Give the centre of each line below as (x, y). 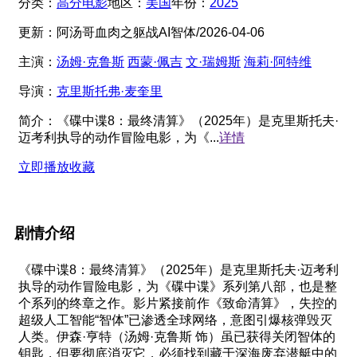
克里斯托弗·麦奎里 (110, 91)
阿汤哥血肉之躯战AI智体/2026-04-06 (161, 32)
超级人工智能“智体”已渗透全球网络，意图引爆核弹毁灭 (175, 320)
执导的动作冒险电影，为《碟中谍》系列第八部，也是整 (178, 287)
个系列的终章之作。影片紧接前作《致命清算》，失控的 (178, 304)
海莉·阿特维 (278, 61)
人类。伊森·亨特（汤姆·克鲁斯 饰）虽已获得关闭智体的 (177, 337)
